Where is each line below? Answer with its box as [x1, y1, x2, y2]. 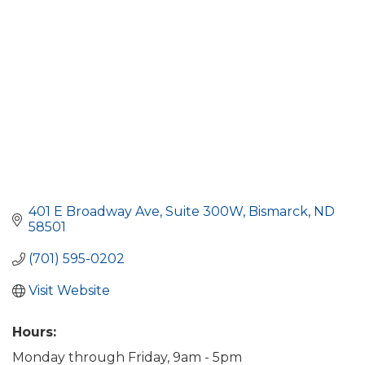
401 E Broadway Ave [29, 204, 160, 220]
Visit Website [29, 283, 110, 299]
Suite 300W [165, 204, 243, 220]
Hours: [12, 324, 56, 341]
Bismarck [248, 204, 308, 220]
